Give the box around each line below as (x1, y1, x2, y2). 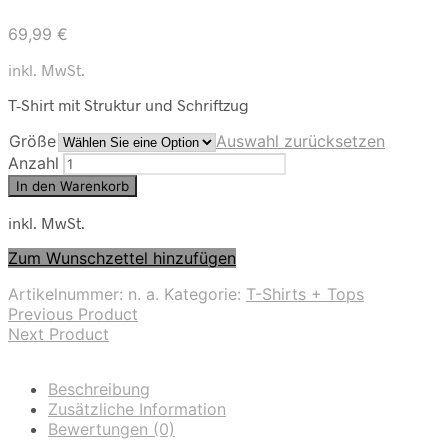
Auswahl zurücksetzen (216, 130, 385, 151)
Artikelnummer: (8, 283, 128, 304)
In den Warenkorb (16, 177, 129, 194)
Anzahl (8, 152, 59, 173)
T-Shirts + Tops (246, 283, 364, 304)
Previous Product (8, 303, 138, 324)
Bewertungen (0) (48, 418, 175, 439)
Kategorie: (164, 283, 246, 304)
